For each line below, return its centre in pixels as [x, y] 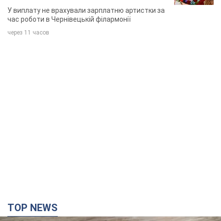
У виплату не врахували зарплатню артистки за [86, 10]
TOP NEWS [36, 207]
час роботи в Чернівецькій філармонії [69, 19]
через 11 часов [28, 32]
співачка [26, 6]
